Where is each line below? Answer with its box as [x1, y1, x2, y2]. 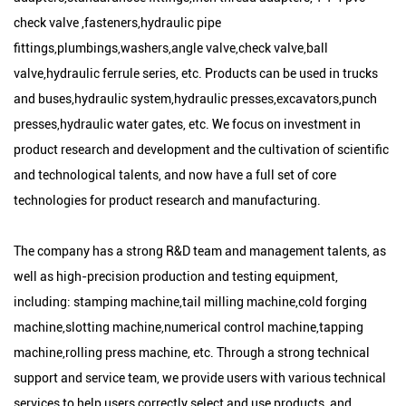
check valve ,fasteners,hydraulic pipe [14, 15, 221, 30]
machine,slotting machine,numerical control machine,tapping [14, 320, 363, 334]
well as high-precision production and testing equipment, [14, 269, 338, 284]
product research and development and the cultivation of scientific [14, 142, 389, 157]
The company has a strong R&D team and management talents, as [14, 244, 386, 258]
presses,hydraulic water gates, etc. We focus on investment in [14, 117, 361, 131]
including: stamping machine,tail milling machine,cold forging [14, 295, 367, 309]
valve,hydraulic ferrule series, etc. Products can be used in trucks [14, 66, 378, 81]
